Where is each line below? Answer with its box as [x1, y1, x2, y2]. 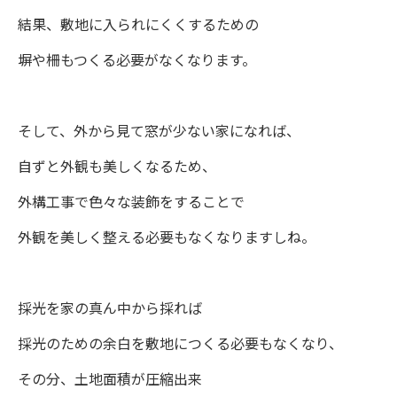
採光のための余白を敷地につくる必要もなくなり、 [18, 336, 343, 353]
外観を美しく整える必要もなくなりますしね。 [18, 230, 315, 246]
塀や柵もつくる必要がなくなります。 [18, 52, 256, 69]
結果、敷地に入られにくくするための [18, 17, 259, 34]
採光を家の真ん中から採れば [18, 300, 202, 317]
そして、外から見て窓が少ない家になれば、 [18, 123, 300, 140]
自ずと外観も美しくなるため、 [18, 159, 216, 175]
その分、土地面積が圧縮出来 [18, 371, 202, 388]
